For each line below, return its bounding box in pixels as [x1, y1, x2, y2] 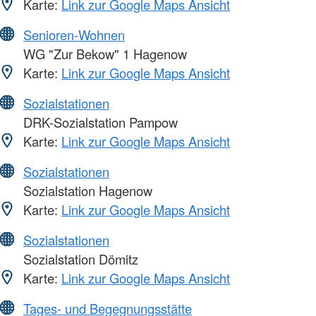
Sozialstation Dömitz [20, 250, 138, 269]
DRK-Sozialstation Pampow [20, 113, 178, 132]
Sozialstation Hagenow [20, 181, 152, 200]
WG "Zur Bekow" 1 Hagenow [20, 44, 187, 63]
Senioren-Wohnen [23, 25, 125, 44]
